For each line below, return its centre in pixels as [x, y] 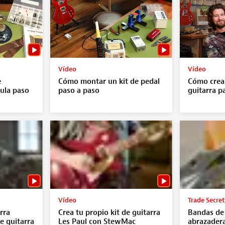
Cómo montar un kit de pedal [109, 81]
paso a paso [79, 90]
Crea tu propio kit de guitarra [109, 212]
